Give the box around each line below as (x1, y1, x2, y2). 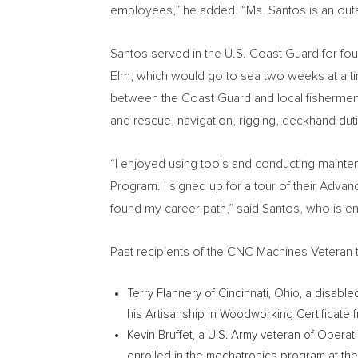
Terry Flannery (127, 288, 201, 300)
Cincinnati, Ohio (218, 288, 300, 300)
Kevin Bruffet (127, 329, 193, 341)
